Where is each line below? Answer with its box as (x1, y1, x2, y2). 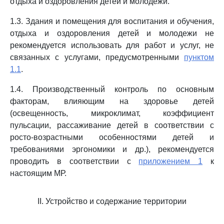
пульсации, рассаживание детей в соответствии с (10, 121, 214, 129)
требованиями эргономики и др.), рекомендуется (10, 145, 214, 153)
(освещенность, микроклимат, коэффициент (10, 109, 214, 117)
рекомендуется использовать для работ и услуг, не (10, 41, 214, 49)
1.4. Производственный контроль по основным (10, 85, 214, 93)
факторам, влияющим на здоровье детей (10, 97, 214, 105)
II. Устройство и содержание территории (37, 197, 186, 205)
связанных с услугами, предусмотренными (10, 53, 184, 61)
